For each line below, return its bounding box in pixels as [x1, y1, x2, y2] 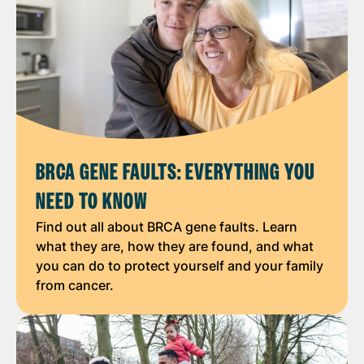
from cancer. [36, 276, 114, 293]
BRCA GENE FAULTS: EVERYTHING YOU [36, 157, 315, 188]
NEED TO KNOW [36, 186, 148, 217]
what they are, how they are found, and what [36, 237, 314, 254]
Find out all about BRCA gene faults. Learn [36, 218, 297, 235]
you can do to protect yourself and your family [36, 257, 323, 274]
